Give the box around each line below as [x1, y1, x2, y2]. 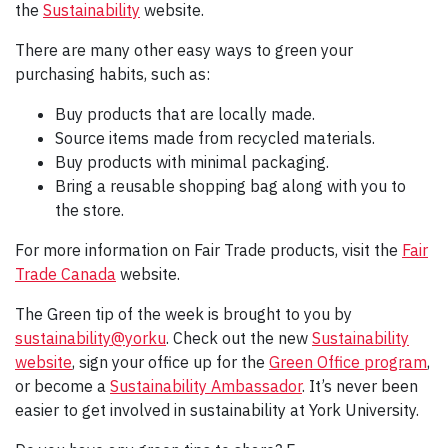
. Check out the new [166, 328, 312, 349]
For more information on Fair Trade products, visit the [15, 240, 402, 261]
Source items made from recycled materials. [55, 128, 375, 149]
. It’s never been [302, 376, 418, 397]
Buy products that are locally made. [55, 104, 315, 125]
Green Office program [269, 352, 427, 373]
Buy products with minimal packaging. [55, 152, 329, 173]
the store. [55, 200, 124, 221]
